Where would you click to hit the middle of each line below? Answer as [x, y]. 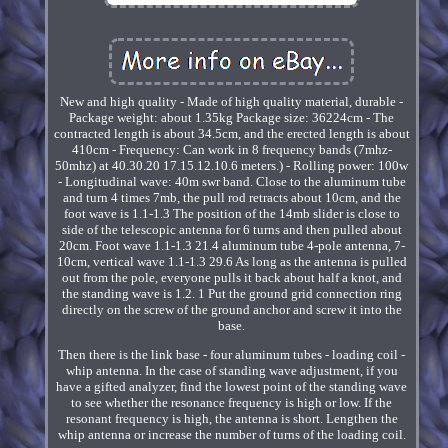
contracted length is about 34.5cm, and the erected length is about [231, 134]
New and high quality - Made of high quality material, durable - [232, 102]
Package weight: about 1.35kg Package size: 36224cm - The [232, 118]
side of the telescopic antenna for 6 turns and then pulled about [231, 230]
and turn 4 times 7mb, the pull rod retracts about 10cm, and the [231, 198]
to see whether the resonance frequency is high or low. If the [232, 403]
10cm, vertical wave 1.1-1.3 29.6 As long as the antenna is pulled [231, 262]
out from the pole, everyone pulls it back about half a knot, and [231, 278]
